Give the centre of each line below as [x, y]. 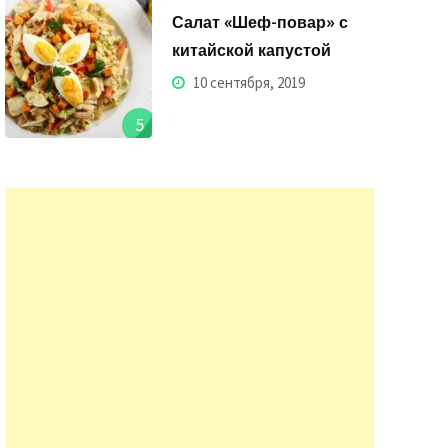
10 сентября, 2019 [248, 82]
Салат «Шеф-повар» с [260, 21]
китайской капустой [252, 49]
